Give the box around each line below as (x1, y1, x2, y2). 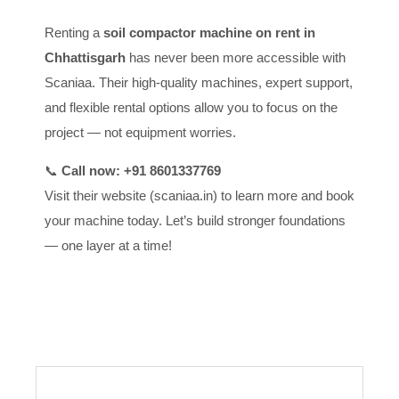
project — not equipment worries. (45, 124, 236, 140)
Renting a (45, 24, 103, 40)
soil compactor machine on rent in (103, 24, 315, 40)
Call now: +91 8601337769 (61, 162, 221, 178)
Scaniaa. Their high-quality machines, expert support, (45, 74, 353, 90)
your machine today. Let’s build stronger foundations (45, 212, 346, 228)
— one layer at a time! (45, 237, 172, 253)
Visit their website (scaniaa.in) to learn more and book (45, 187, 354, 203)
